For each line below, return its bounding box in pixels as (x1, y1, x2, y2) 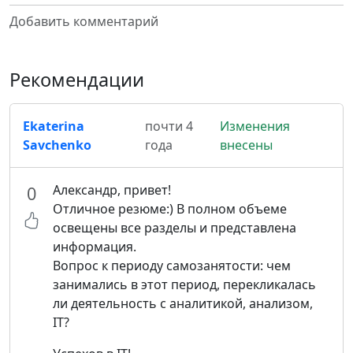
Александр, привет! (53, 181, 171, 199)
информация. (53, 238, 136, 255)
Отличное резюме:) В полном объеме (53, 200, 287, 217)
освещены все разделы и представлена (53, 219, 296, 236)
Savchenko (23, 136, 91, 154)
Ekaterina (23, 117, 84, 135)
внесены (219, 136, 273, 154)
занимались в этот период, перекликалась (53, 276, 316, 293)
